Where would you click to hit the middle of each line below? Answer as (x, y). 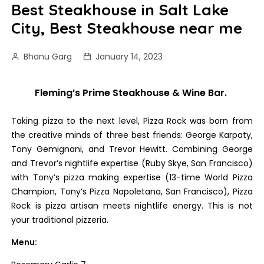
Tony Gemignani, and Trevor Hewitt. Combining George (132, 149)
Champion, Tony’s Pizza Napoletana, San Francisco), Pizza (132, 192)
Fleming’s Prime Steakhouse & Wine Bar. (131, 93)
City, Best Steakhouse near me (127, 28)
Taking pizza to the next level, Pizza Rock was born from (132, 121)
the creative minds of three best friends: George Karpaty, (132, 135)
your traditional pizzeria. (60, 220)
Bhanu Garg (48, 57)
